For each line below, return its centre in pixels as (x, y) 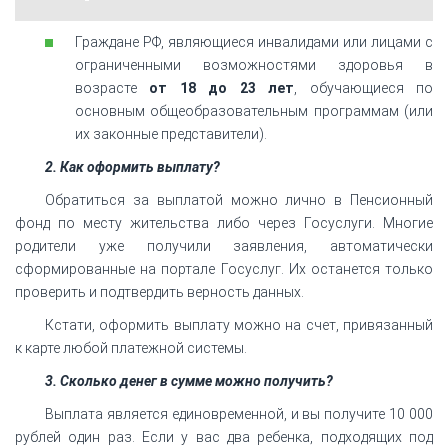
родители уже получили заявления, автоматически (224, 245)
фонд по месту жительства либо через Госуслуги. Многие (224, 222)
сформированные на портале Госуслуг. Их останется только (224, 268)
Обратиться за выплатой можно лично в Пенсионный (239, 199)
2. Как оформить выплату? (132, 166)
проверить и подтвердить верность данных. (159, 291)
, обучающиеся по (364, 87)
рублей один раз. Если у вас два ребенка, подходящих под (224, 436)
